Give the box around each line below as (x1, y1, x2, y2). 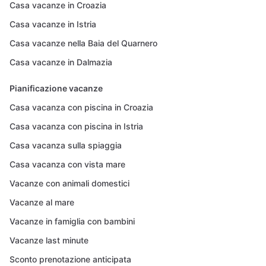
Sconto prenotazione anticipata (9, 254, 131, 264)
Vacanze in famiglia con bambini (9, 216, 135, 226)
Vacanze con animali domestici (9, 178, 129, 188)
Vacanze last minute (9, 235, 88, 245)
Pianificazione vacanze (9, 83, 103, 93)
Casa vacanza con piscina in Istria (9, 121, 143, 131)
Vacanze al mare (9, 197, 74, 207)
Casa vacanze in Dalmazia (9, 57, 112, 67)
